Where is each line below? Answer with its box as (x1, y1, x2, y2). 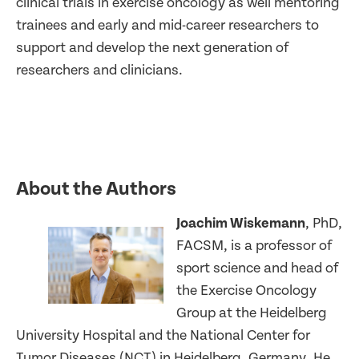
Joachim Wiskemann (176, 215, 305, 232)
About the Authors (16, 178, 176, 201)
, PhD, (305, 215, 342, 232)
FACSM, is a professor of (176, 237, 332, 255)
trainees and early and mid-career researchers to (16, 16, 319, 34)
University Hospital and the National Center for (16, 327, 310, 345)
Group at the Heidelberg (176, 305, 327, 322)
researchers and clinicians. (16, 61, 183, 79)
